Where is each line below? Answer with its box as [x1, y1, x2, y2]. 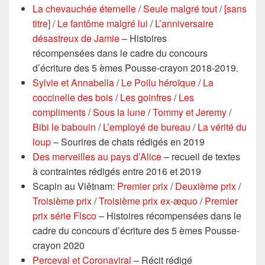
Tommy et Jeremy [153, 105, 227, 119]
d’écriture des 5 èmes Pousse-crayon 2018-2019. [33, 61, 238, 75]
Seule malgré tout [143, 2, 217, 15]
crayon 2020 [33, 238, 85, 252]
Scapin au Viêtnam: [33, 179, 117, 193]
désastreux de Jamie [33, 31, 119, 45]
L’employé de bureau [103, 120, 190, 134]
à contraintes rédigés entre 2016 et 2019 [33, 164, 201, 178]
